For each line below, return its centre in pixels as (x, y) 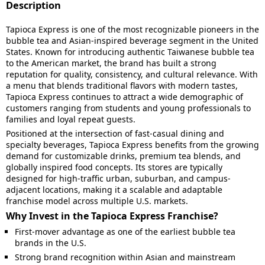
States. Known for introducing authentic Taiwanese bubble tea (130, 52)
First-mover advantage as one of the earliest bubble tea (125, 232)
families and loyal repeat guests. (73, 119)
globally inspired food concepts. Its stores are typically (114, 167)
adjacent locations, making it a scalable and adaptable (114, 190)
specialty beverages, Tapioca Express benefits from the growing (132, 145)
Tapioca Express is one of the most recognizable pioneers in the (132, 29)
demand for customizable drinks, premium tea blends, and (123, 156)
